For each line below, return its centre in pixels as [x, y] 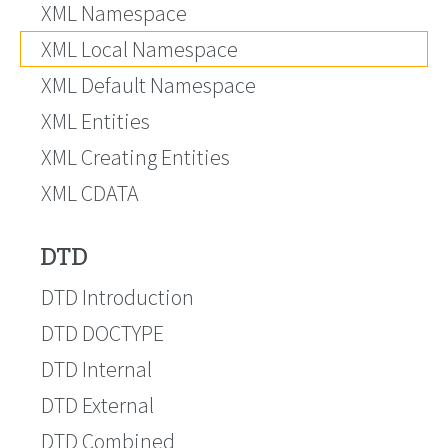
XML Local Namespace [139, 49]
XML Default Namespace [148, 85]
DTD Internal [96, 369]
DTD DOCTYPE [102, 333]
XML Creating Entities [135, 157]
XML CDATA [90, 193]
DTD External [97, 405]
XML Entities [95, 121]
